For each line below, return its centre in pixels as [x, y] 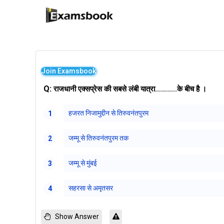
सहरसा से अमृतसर [91, 188]
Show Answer [77, 216]
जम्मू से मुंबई [83, 163]
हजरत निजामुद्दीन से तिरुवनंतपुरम [108, 113]
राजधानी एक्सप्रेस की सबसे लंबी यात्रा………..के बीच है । [131, 89]
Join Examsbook [68, 71]
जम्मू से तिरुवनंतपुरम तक [98, 138]
